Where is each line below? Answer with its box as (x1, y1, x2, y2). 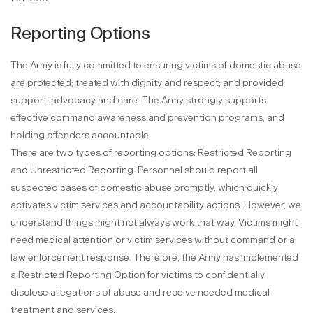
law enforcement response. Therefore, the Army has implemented (10, 252, 298, 263)
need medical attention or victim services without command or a (10, 234, 295, 246)
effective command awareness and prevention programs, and (10, 112, 284, 124)
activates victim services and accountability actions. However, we (10, 199, 301, 211)
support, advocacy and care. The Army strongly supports (10, 94, 266, 106)
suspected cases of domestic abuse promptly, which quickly (10, 182, 278, 194)
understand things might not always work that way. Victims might (10, 217, 298, 228)
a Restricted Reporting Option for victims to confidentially (10, 269, 265, 281)
